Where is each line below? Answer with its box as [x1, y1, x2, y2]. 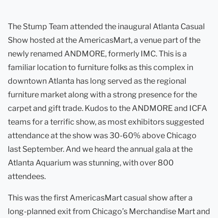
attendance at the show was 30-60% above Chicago [8, 131, 197, 140]
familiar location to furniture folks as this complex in [8, 63, 193, 72]
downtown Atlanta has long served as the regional [8, 76, 186, 86]
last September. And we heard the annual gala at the [8, 145, 193, 154]
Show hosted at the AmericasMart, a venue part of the [8, 36, 200, 45]
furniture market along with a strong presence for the [8, 90, 197, 99]
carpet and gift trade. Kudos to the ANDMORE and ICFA [8, 104, 207, 113]
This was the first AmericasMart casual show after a [8, 193, 193, 202]
